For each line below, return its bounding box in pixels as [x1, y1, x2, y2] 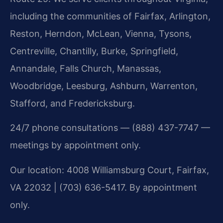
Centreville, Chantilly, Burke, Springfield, [10, 45, 178, 56]
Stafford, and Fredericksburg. [10, 98, 135, 109]
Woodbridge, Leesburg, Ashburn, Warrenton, [10, 80, 198, 91]
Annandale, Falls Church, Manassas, [10, 63, 161, 74]
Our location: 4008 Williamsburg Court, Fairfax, [10, 164, 209, 175]
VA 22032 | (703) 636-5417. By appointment [10, 182, 197, 193]
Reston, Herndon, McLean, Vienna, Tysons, [10, 28, 192, 39]
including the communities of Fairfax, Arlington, [10, 10, 211, 21]
